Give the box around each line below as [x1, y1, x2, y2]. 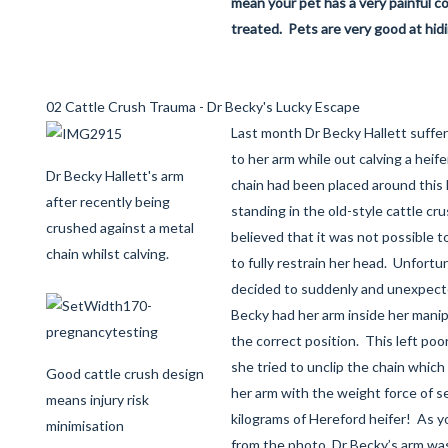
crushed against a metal [46, 219, 194, 237]
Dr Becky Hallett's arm [46, 167, 184, 185]
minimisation [46, 417, 124, 434]
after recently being [46, 193, 170, 211]
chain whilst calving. [46, 245, 169, 263]
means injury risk [46, 391, 149, 408]
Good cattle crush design [46, 365, 204, 382]
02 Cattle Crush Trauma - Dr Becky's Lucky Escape [46, 98, 360, 115]
